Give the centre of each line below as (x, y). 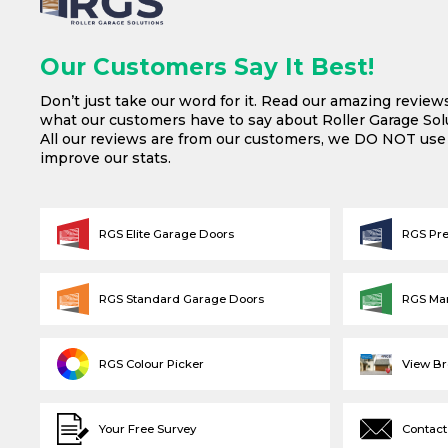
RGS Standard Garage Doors (182, 298)
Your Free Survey (148, 428)
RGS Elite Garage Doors (167, 233)
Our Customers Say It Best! (207, 67)
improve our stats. (105, 158)
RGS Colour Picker (152, 363)
